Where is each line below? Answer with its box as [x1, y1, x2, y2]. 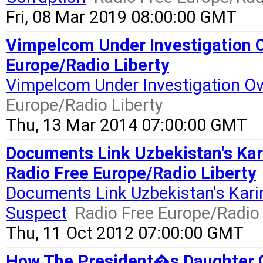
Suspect [6, 203, 67, 223]
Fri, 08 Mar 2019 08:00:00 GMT [6, 7, 237, 27]
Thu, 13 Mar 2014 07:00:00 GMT [6, 115, 247, 135]
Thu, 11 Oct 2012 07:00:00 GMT [6, 223, 244, 243]
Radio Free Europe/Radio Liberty [6, 163, 256, 183]
